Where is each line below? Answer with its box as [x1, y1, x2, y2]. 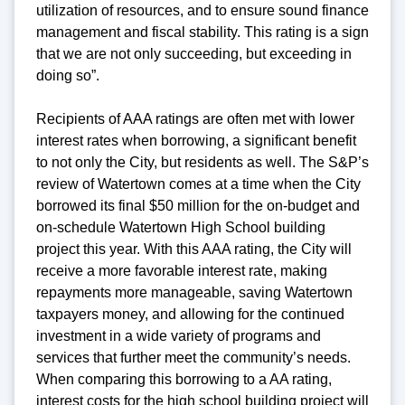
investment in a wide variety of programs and [36, 327, 321, 344]
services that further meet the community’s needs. [36, 349, 351, 365]
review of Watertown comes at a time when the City [36, 175, 361, 192]
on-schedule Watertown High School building [36, 219, 325, 235]
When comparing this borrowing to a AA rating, [36, 371, 332, 387]
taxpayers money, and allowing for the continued [36, 306, 344, 322]
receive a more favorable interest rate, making [36, 262, 327, 278]
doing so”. [36, 67, 99, 83]
